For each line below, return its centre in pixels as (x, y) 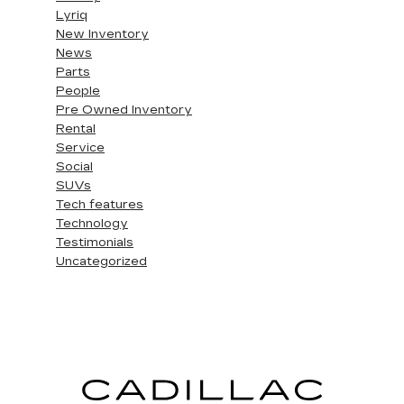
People (78, 91)
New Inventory (102, 34)
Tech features (100, 204)
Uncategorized (101, 261)
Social (74, 166)
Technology (92, 223)
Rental (76, 129)
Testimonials (95, 242)
